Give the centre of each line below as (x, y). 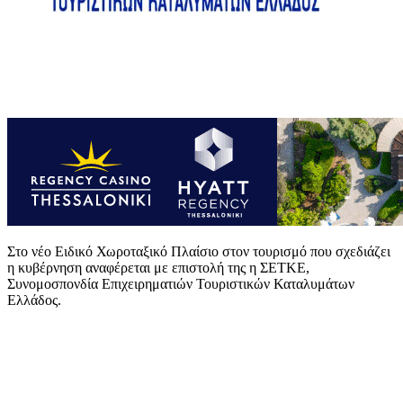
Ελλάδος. (34, 300)
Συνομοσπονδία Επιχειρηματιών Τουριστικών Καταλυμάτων (181, 283)
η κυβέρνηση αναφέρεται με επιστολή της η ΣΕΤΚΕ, (158, 267)
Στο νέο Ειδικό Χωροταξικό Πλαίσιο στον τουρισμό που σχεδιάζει (199, 251)
